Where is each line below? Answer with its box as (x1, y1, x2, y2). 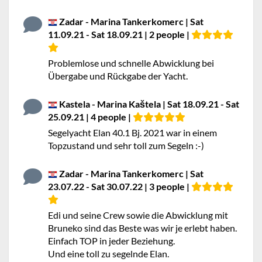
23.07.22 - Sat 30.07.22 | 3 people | (48, 181, 191, 192)
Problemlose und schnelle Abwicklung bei (48, 57, 214, 68)
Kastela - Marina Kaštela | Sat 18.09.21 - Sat (57, 98, 239, 109)
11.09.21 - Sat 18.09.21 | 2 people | (48, 29, 191, 40)
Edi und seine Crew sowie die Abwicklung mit (48, 209, 228, 220)
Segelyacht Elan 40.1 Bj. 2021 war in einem (48, 127, 217, 138)
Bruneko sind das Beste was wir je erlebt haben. (48, 222, 237, 233)
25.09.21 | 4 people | (48, 111, 133, 122)
